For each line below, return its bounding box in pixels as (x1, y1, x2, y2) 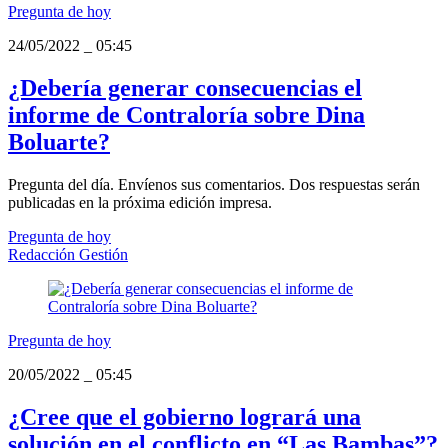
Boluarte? (8, 128, 110, 155)
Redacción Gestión (8, 245, 128, 263)
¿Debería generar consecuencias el (8, 74, 362, 101)
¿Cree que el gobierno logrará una (8, 403, 361, 430)
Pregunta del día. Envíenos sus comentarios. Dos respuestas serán (8, 175, 420, 193)
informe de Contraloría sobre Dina (8, 101, 365, 128)
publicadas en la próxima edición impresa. (8, 193, 272, 211)
